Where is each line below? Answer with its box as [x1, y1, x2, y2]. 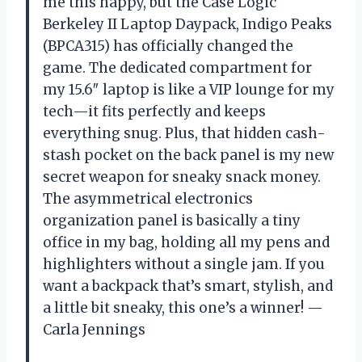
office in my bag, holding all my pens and [43, 234, 330, 252]
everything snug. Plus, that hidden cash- [43, 124, 326, 143]
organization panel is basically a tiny [43, 212, 301, 230]
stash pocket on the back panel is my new [43, 146, 334, 165]
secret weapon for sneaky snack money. [43, 168, 321, 187]
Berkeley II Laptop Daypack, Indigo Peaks [43, 15, 332, 34]
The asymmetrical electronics [43, 190, 253, 208]
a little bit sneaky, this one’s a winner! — [43, 299, 323, 318]
